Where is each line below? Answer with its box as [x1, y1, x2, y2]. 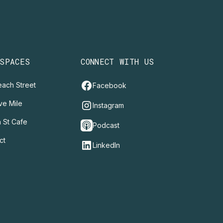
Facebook [93, 81, 127, 90]
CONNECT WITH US [81, 56, 154, 67]
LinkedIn [93, 141, 120, 150]
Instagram [93, 101, 124, 110]
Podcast [93, 121, 120, 130]
